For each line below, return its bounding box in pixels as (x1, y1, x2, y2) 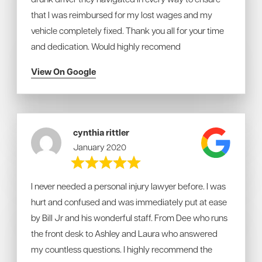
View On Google (31, 65, 96, 78)
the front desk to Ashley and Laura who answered (31, 227, 218, 239)
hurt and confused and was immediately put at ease (31, 196, 227, 208)
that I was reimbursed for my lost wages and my (31, 9, 212, 20)
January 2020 (73, 142, 127, 152)
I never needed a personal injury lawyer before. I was (31, 180, 226, 192)
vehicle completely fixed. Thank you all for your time (31, 25, 224, 36)
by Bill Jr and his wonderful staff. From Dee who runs (31, 212, 227, 223)
